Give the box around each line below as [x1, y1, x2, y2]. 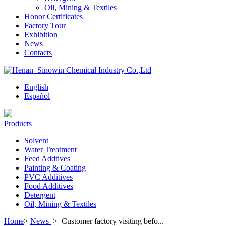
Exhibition [24, 30, 58, 39]
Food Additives [24, 182, 73, 190]
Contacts [24, 48, 52, 57]
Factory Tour [24, 21, 66, 30]
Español [24, 92, 50, 100]
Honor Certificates [24, 12, 83, 21]
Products [4, 119, 32, 128]
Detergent [24, 191, 55, 199]
